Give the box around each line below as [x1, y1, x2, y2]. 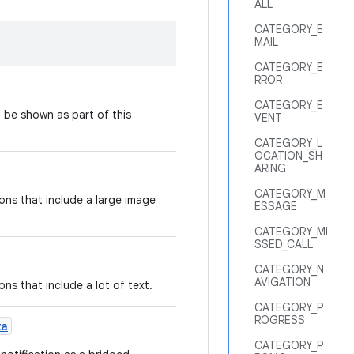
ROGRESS [254, 313, 305, 327]
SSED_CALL [254, 237, 313, 251]
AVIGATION [254, 275, 311, 289]
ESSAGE [254, 199, 297, 213]
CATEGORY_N [254, 262, 324, 277]
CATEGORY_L [254, 136, 322, 150]
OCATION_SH [254, 149, 322, 163]
